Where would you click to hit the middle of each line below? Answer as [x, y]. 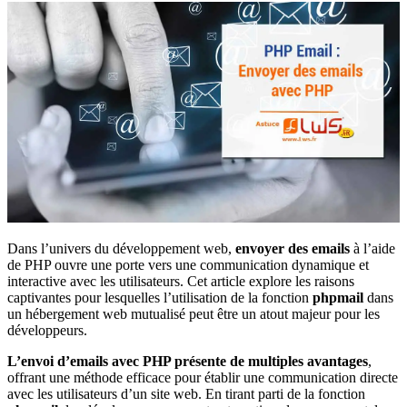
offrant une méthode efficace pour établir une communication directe [203, 377]
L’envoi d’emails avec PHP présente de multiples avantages [188, 361]
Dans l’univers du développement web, [121, 248]
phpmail [338, 297]
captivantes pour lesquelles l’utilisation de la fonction [160, 297]
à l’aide [372, 248]
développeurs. [47, 330]
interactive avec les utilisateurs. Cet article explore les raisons [181, 281]
